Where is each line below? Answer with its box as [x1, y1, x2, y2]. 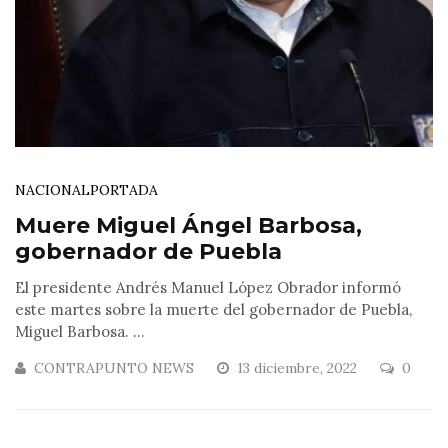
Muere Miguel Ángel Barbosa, [15, 212, 362, 240]
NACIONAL [15, 181, 90, 200]
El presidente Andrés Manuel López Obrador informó [15, 278, 401, 298]
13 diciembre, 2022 [237, 359, 361, 378]
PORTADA [90, 181, 158, 200]
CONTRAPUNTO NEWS [34, 359, 194, 378]
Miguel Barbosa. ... [15, 322, 145, 342]
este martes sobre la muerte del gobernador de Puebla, [15, 300, 412, 320]
